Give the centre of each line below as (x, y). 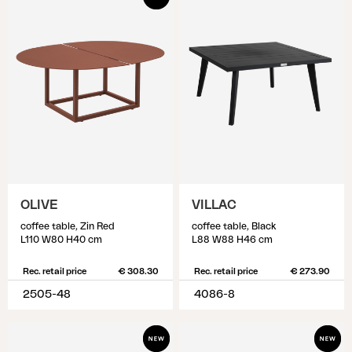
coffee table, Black (234, 226)
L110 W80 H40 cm (61, 240)
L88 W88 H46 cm (232, 240)
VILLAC (214, 205)
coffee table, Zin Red (68, 226)
